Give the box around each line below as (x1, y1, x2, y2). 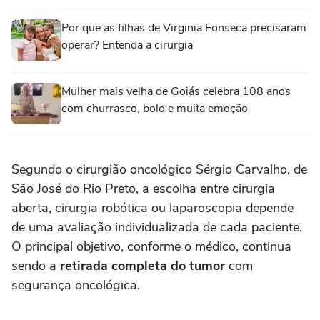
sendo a (11, 257, 56, 275)
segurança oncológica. (11, 276, 140, 294)
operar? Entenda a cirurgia (61, 37, 193, 54)
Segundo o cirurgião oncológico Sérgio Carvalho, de (11, 161, 307, 179)
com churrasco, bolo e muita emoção (61, 101, 248, 117)
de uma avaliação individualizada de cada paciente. (11, 219, 302, 236)
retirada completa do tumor (56, 257, 229, 275)
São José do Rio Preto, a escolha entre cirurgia (11, 180, 275, 198)
